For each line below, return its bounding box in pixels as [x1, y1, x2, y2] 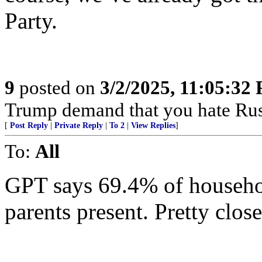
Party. [5, 8, 57, 33]
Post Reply [10, 121, 48, 130]
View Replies [131, 121, 175, 130]
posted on [15, 77, 100, 98]
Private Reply [54, 121, 103, 130]
